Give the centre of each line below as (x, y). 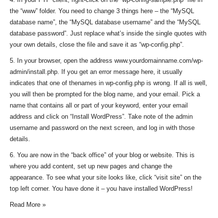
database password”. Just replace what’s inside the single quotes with (108, 33)
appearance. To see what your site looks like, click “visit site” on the (106, 177)
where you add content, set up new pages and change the (91, 166)
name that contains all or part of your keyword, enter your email (99, 105)
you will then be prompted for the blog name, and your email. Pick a (105, 94)
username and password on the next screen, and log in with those (102, 128)
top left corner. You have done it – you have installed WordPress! (101, 189)
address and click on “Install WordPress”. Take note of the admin (101, 117)
